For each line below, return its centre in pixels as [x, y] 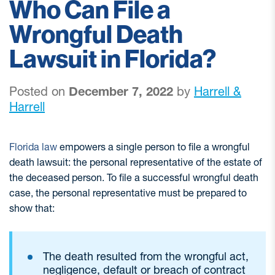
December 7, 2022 [121, 91]
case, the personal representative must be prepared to [128, 193]
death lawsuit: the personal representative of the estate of [136, 162]
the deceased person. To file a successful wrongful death [134, 177]
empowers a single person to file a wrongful [153, 147]
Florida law [33, 147]
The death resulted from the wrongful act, [146, 256]
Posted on [39, 91]
